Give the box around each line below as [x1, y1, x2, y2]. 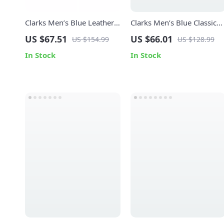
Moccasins [25, 28, 61, 38]
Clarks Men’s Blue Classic [130, 17, 216, 27]
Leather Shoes [130, 28, 179, 38]
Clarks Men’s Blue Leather [25, 17, 114, 27]
